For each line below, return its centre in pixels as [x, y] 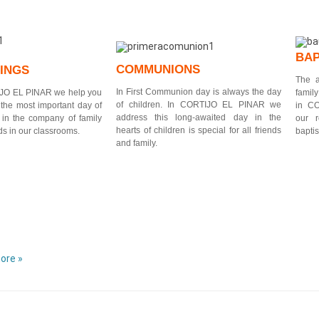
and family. [137, 143]
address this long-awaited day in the [199, 118]
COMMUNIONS [158, 69]
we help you [77, 92]
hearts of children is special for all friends [199, 131]
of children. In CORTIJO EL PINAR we [199, 105]
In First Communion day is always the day [199, 92]
